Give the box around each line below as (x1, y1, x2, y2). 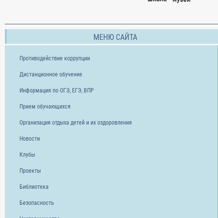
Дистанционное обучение (19, 71, 82, 78)
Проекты (19, 167, 41, 175)
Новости (19, 135, 40, 143)
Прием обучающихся (19, 103, 71, 110)
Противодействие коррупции (19, 55, 90, 62)
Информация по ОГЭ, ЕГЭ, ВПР (19, 87, 94, 94)
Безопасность (19, 200, 54, 207)
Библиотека (19, 183, 49, 191)
